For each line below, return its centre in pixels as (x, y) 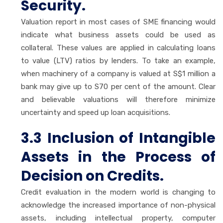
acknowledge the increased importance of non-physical (118, 205)
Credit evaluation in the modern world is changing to (118, 192)
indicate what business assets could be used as (118, 35)
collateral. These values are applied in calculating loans (118, 48)
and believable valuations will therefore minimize (118, 99)
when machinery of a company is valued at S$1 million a (118, 73)
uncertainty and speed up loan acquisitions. (96, 112)
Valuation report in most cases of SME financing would (118, 22)
